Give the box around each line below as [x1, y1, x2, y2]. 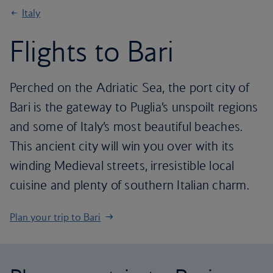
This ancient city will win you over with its [10, 138, 235, 154]
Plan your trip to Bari [10, 211, 101, 223]
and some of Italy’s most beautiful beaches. [10, 119, 243, 134]
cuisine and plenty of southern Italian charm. [10, 177, 249, 193]
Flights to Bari [10, 34, 174, 68]
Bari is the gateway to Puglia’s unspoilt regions [10, 99, 258, 115]
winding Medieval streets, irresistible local [10, 158, 235, 173]
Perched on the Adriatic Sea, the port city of [10, 80, 249, 95]
